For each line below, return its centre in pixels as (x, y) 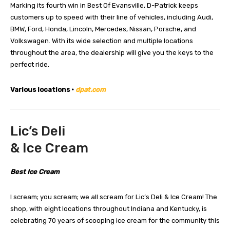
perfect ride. (30, 65)
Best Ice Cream (35, 171)
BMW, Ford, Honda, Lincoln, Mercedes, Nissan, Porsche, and (103, 29)
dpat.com (91, 90)
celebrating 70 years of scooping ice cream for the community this (115, 220)
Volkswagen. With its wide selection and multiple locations (102, 41)
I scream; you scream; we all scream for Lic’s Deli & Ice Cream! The (114, 197)
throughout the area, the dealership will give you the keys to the (112, 53)
